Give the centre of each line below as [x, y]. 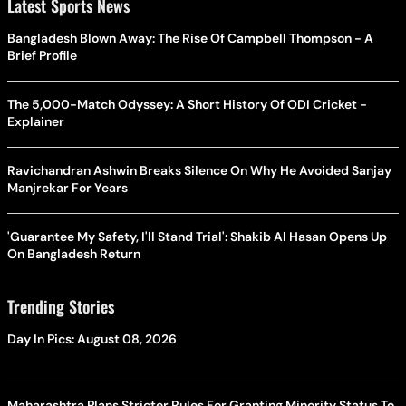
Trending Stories [61, 306]
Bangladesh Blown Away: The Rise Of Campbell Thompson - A [190, 38]
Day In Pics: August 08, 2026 [92, 338]
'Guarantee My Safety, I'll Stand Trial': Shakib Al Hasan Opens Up [197, 236]
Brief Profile [42, 55]
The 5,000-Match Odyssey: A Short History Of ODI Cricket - [187, 104]
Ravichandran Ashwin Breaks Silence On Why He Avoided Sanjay [199, 170]
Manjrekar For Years [68, 187]
